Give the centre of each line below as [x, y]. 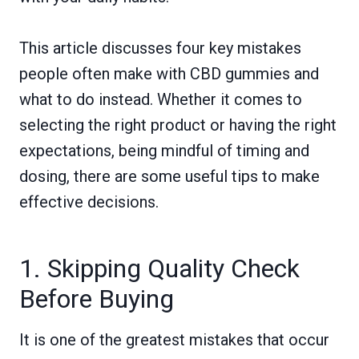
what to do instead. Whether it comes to [161, 99]
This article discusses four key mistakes [160, 48]
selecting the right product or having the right [178, 125]
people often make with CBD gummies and [169, 73]
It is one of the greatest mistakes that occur [174, 339]
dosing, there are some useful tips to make [169, 176]
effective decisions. [89, 202]
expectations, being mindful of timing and [164, 150]
